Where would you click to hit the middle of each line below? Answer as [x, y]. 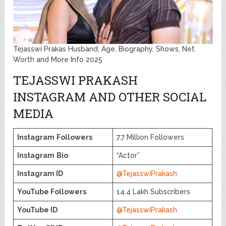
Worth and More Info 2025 [58, 59]
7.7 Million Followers [151, 137]
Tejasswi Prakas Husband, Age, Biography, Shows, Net [104, 49]
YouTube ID [38, 210]
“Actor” [128, 155]
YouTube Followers [52, 191]
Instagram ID [40, 173]
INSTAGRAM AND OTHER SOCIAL [110, 97]
